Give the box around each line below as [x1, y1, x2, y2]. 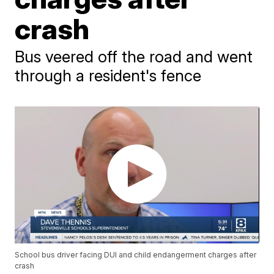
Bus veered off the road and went [15, 47, 253, 66]
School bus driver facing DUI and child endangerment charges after [15, 250, 257, 260]
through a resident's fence [15, 66, 202, 85]
